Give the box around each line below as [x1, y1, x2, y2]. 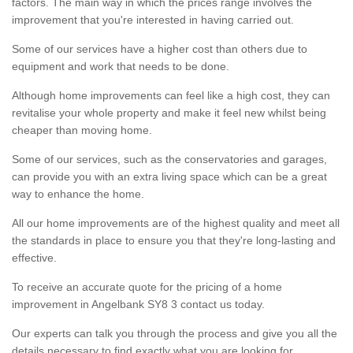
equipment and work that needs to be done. [12, 59, 229, 72]
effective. [12, 251, 60, 264]
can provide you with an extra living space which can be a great [12, 169, 327, 183]
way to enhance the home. [12, 187, 144, 200]
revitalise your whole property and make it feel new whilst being [12, 106, 326, 119]
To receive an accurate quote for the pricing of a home [12, 280, 282, 293]
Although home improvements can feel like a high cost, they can [12, 88, 330, 102]
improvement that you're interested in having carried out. [12, 13, 294, 26]
